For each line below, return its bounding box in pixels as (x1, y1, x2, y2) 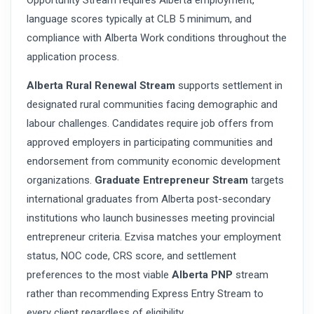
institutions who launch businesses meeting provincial (27, 212, 275, 225)
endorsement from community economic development (27, 155, 280, 168)
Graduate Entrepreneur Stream (95, 174, 248, 187)
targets (248, 174, 284, 187)
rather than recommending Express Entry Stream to (27, 287, 264, 301)
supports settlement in (175, 79, 282, 93)
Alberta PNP (172, 268, 233, 282)
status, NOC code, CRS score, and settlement (27, 250, 236, 263)
